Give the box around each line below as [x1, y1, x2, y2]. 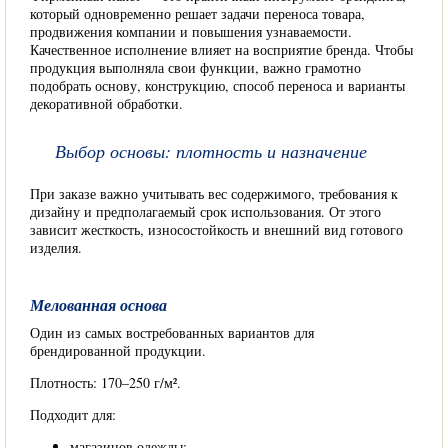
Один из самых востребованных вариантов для [30, 323, 314, 342]
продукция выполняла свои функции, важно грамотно [30, 58, 361, 77]
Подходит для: [30, 405, 116, 424]
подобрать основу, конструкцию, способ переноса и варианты [30, 76, 405, 95]
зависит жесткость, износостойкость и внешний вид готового [30, 220, 403, 239]
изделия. [30, 238, 82, 257]
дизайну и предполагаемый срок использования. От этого [30, 202, 381, 221]
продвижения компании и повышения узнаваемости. [30, 22, 352, 41]
